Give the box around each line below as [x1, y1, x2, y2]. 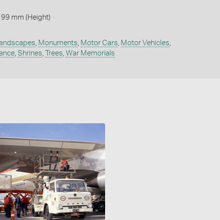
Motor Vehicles [120, 39, 169, 47]
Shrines [17, 49, 42, 57]
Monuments [38, 39, 78, 47]
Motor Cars [80, 39, 118, 47]
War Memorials [65, 49, 115, 57]
